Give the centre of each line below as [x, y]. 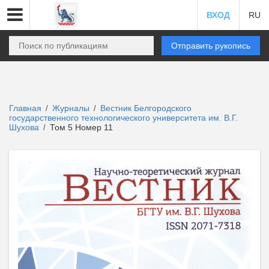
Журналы [71, 108]
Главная [25, 108]
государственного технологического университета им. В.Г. [123, 118]
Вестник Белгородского [146, 108]
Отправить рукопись [211, 46]
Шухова [25, 127]
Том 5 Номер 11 [80, 127]
